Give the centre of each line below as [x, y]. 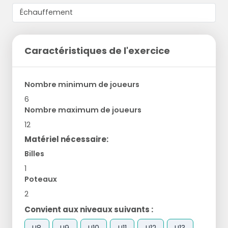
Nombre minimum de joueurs [82, 84]
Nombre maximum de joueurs [83, 110]
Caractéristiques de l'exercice [97, 50]
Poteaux [41, 179]
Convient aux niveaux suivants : [89, 209]
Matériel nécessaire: [66, 139]
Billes [34, 153]
